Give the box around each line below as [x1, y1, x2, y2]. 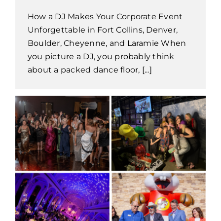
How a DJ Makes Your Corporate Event [27, 11, 183, 21]
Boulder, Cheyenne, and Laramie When [27, 38, 186, 48]
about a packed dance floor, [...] [27, 65, 152, 74]
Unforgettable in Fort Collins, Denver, [27, 25, 178, 35]
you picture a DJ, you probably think [27, 51, 175, 61]
